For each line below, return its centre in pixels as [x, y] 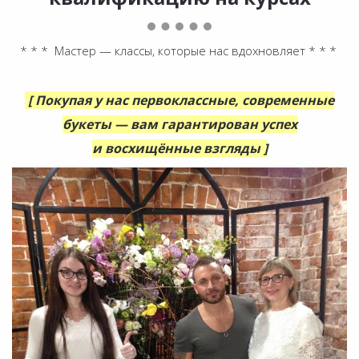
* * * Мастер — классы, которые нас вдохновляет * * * [179, 50]
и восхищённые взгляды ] [179, 148]
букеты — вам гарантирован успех [179, 124]
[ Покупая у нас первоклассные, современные [181, 100]
